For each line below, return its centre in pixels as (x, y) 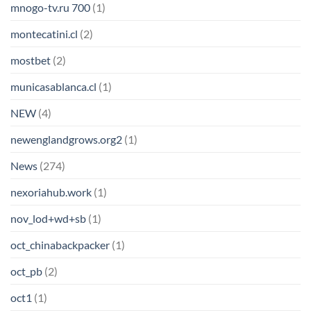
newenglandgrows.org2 (66, 140)
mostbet (31, 60)
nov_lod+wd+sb (48, 219)
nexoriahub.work (51, 192)
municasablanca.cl (53, 87)
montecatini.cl (44, 34)
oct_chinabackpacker (60, 245)
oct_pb (26, 271)
